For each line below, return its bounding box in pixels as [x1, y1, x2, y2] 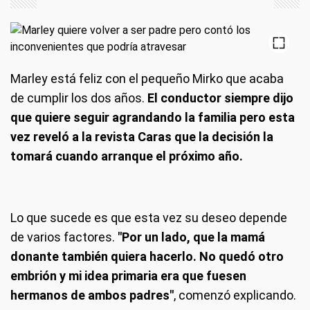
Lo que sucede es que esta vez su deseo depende [10, 210, 287, 225]
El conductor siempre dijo [147, 91, 293, 105]
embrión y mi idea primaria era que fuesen [10, 268, 246, 283]
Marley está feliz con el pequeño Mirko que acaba [10, 71, 284, 86]
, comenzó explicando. [174, 288, 296, 302]
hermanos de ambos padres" [10, 288, 174, 302]
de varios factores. [10, 230, 115, 244]
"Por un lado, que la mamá [115, 230, 265, 244]
